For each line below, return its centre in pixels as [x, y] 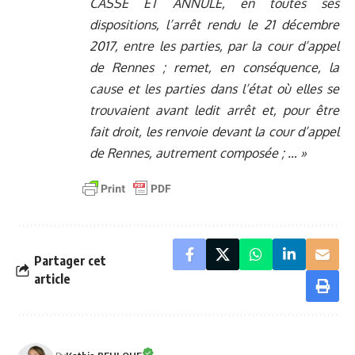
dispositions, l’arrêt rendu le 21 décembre [214, 25]
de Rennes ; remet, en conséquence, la [214, 68]
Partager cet [70, 261]
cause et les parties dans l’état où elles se [214, 89]
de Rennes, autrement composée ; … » [198, 153]
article [52, 279]
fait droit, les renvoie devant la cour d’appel [214, 132]
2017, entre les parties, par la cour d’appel [214, 46]
